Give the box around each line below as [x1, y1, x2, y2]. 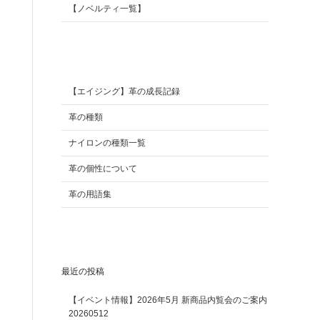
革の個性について [69, 164, 137, 174]
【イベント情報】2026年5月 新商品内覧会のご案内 [69, 295, 267, 305]
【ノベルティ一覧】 [69, 4, 146, 14]
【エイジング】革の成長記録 [69, 86, 180, 96]
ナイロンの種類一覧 [69, 138, 146, 148]
